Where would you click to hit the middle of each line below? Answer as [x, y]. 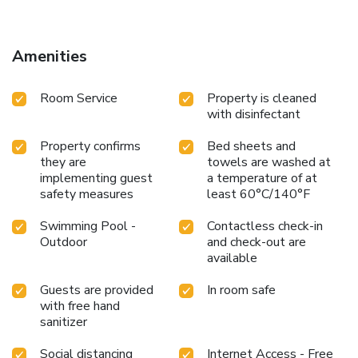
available [232, 259]
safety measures [87, 195]
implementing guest [96, 179]
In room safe [241, 290]
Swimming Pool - [88, 227]
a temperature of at [262, 179]
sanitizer [64, 322]
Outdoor [64, 243]
